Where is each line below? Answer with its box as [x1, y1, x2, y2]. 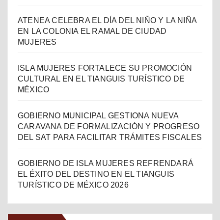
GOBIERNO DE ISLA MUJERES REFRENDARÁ [18, 159, 194, 167]
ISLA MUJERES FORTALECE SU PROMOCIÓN [18, 63, 192, 72]
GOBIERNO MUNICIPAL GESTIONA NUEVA [18, 111, 179, 120]
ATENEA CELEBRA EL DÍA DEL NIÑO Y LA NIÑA [18, 16, 197, 25]
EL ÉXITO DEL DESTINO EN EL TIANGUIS [18, 169, 174, 178]
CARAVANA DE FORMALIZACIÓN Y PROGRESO [18, 122, 200, 131]
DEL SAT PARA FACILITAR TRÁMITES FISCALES [18, 133, 202, 141]
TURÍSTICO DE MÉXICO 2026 [18, 180, 129, 189]
